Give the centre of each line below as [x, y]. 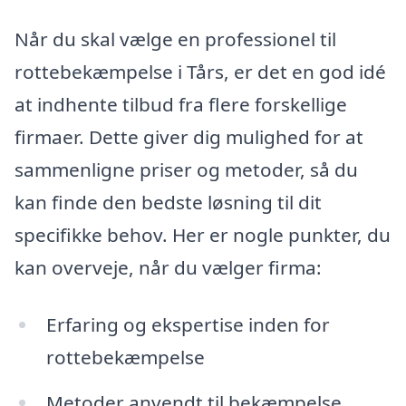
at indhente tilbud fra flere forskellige [181, 104]
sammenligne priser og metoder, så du [186, 169]
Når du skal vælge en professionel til [175, 39]
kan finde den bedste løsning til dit [168, 202]
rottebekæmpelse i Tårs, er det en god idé [200, 71]
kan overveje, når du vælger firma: [168, 267]
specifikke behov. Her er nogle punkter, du [203, 234]
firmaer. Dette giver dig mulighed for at [189, 136]
